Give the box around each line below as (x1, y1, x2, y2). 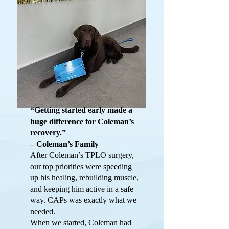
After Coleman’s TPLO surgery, (30, 151, 134, 159)
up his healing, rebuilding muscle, (30, 173, 139, 182)
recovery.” (30, 128, 66, 137)
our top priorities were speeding (30, 162, 132, 171)
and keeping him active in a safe (30, 185, 133, 193)
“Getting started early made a (30, 106, 132, 114)
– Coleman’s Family (30, 140, 99, 148)
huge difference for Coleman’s (30, 117, 134, 126)
